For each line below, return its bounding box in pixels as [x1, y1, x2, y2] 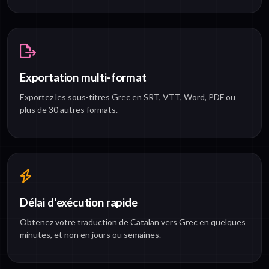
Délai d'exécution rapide [20, 196, 138, 210]
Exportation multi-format [20, 71, 147, 85]
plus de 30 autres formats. [20, 104, 118, 115]
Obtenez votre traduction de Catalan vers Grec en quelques [20, 217, 246, 228]
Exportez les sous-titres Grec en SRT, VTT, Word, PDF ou [20, 92, 235, 103]
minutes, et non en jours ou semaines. [20, 229, 161, 240]
